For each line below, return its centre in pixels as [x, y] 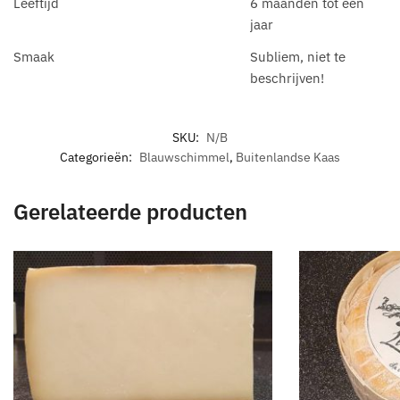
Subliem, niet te [298, 56]
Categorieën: [97, 158]
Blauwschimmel [184, 158]
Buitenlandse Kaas [288, 158]
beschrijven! [287, 78]
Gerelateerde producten [130, 212]
